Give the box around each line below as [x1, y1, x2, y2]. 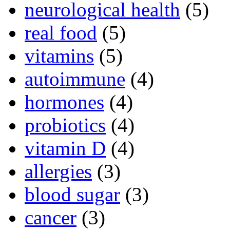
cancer [25, 206, 76, 229]
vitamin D [25, 137, 106, 160]
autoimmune [25, 68, 125, 90]
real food [25, 22, 97, 44]
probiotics [25, 114, 106, 137]
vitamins [25, 45, 94, 67]
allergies [25, 160, 92, 183]
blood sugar [25, 183, 120, 206]
